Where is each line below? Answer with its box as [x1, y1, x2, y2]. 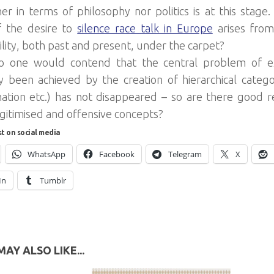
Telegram [168, 149, 202, 160]
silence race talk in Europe [77, 22, 213, 34]
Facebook [99, 149, 135, 160]
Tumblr [40, 175, 66, 186]
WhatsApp [28, 149, 65, 160]
